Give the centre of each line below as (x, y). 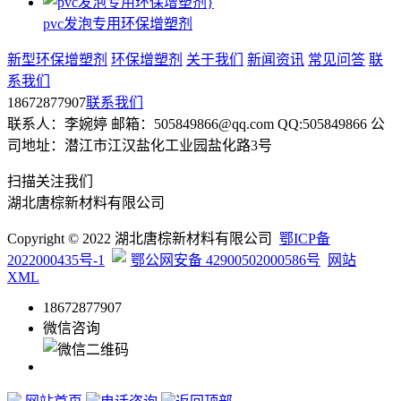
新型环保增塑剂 (57, 60)
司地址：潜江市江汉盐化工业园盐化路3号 (140, 146)
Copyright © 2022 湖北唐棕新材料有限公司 (143, 239)
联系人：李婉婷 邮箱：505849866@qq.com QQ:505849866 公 (196, 124)
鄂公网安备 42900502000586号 (226, 260)
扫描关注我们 (50, 182)
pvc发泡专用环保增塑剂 (118, 24)
